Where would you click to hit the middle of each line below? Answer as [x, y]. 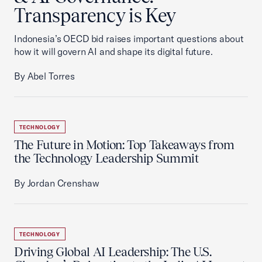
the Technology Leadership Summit [106, 158]
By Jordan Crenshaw [57, 183]
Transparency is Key [95, 15]
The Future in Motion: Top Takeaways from [124, 145]
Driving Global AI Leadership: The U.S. [113, 252]
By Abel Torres [44, 76]
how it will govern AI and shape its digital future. [113, 51]
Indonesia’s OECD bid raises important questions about [129, 39]
